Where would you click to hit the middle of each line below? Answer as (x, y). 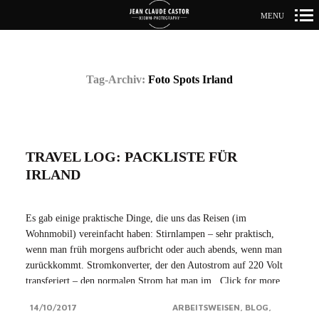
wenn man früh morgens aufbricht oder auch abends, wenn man (154, 250)
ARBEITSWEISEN (206, 307)
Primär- (158, 40)
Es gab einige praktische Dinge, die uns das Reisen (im (136, 218)
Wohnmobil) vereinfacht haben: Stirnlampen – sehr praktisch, (150, 234)
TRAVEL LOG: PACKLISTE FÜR (131, 157)
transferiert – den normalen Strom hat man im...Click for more (153, 281)
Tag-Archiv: (117, 79)
